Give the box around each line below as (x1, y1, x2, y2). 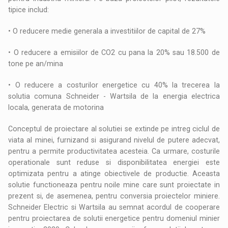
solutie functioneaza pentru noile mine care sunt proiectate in (8, 180, 220, 189)
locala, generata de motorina (8, 103, 104, 111)
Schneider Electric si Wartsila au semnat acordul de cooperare (8, 203, 220, 211)
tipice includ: (8, 5, 49, 14)
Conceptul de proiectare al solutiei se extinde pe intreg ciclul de (8, 124, 220, 133)
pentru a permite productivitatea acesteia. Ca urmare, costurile (8, 147, 220, 155)
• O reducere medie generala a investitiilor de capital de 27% (8, 26, 206, 35)
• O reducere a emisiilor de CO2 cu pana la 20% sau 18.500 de (8, 48, 220, 56)
